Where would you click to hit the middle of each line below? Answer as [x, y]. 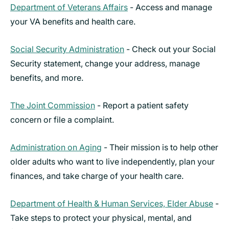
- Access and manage [170, 7]
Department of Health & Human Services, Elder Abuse [112, 203]
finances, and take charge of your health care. [97, 176]
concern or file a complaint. [62, 119]
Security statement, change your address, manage [105, 63]
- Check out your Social [170, 49]
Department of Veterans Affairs [69, 7]
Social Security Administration [67, 49]
